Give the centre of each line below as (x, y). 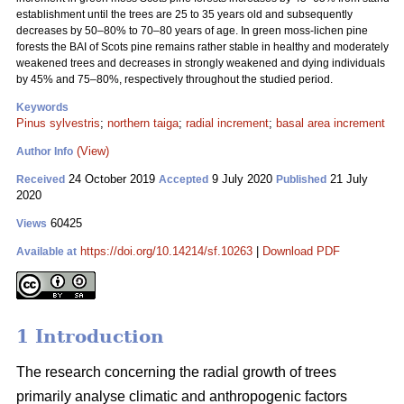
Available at (46, 252)
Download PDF (301, 251)
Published (301, 179)
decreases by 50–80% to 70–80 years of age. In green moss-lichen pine (192, 31)
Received (41, 179)
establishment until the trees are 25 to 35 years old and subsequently (184, 14)
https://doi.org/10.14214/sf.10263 (166, 251)
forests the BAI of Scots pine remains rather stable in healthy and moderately (202, 47)
